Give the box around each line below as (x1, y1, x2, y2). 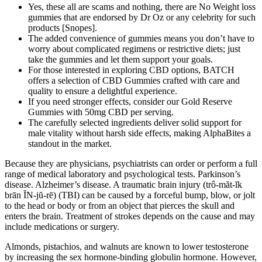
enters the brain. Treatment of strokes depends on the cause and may (5, 211, 255, 222)
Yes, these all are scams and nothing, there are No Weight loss (28, 2, 256, 12)
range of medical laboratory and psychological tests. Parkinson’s (5, 169, 240, 180)
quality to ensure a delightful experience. (28, 86, 177, 96)
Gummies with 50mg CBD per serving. (28, 107, 174, 118)
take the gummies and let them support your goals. (28, 54, 213, 65)
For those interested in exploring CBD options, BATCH (28, 65, 235, 75)
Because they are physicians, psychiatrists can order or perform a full (5, 158, 257, 169)
